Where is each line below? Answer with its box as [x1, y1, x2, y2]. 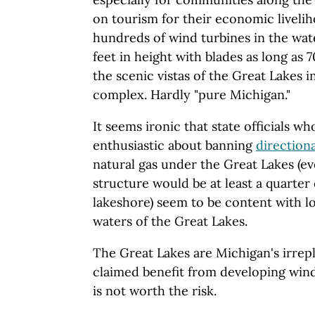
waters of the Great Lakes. [93, 213, 247, 229]
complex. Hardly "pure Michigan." [93, 86, 290, 103]
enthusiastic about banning [93, 137, 256, 153]
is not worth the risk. [93, 283, 217, 299]
